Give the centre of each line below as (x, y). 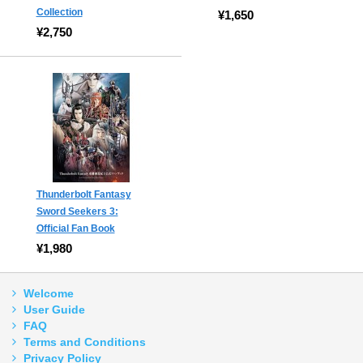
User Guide (54, 310)
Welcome (49, 294)
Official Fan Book (75, 229)
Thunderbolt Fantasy (83, 195)
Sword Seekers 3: (77, 212)
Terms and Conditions (85, 342)
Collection (59, 13)
